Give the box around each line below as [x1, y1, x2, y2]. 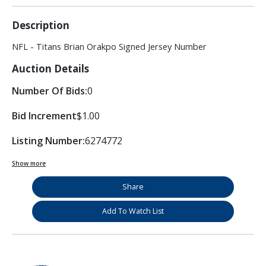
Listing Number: [12, 134, 85, 148]
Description [12, 18, 69, 33]
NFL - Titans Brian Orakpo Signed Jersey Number [12, 41, 207, 53]
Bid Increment [12, 109, 77, 123]
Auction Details [12, 62, 89, 76]
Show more [12, 159, 46, 168]
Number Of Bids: [12, 84, 87, 98]
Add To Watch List [102, 206, 164, 217]
